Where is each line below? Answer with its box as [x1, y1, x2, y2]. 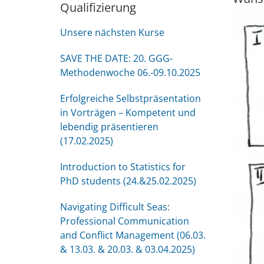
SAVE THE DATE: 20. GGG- [60, 52, 173, 65]
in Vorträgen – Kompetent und [60, 106, 196, 119]
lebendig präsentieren [60, 120, 159, 133]
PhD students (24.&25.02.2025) [60, 174, 196, 187]
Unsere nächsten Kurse [60, 26, 164, 39]
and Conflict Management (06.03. [60, 229, 206, 242]
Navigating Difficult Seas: [60, 200, 170, 213]
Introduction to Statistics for [60, 160, 186, 173]
